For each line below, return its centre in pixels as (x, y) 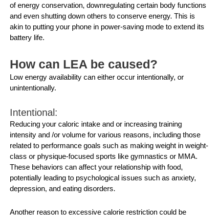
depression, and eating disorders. (63, 188)
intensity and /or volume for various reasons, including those (105, 134)
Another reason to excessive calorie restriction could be (98, 212)
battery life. (27, 38)
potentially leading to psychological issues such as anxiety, (103, 177)
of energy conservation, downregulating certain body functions (108, 5)
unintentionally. (33, 88)
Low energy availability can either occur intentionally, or (97, 77)
